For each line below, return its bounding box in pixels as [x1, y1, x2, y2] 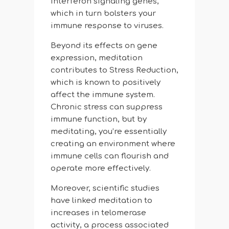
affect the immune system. [50, 90, 155, 100]
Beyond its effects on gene [50, 41, 157, 51]
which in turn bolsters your [50, 9, 156, 18]
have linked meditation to [50, 196, 152, 205]
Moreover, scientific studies [50, 184, 159, 193]
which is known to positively [50, 78, 161, 87]
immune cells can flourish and [50, 152, 169, 161]
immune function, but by [50, 115, 147, 124]
